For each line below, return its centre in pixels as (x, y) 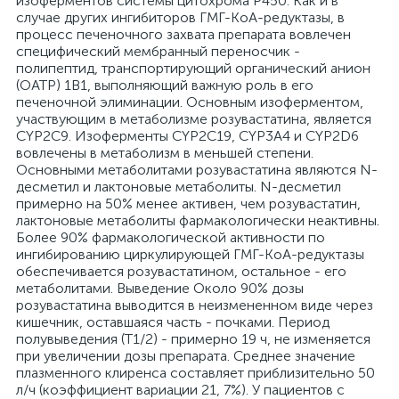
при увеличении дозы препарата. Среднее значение (186, 356)
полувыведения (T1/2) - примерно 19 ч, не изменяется (193, 339)
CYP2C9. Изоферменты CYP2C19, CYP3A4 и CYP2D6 (187, 136)
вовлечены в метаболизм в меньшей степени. (165, 153)
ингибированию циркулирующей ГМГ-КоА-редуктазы (190, 254)
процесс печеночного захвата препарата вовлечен (183, 34)
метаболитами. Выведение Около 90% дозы (160, 288)
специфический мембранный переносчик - (158, 51)
